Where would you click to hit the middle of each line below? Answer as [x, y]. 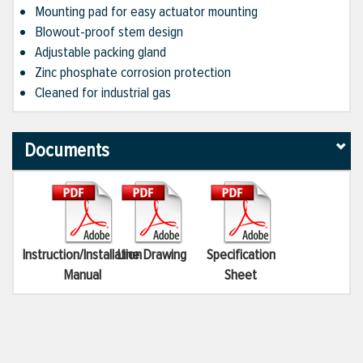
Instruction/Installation [82, 255]
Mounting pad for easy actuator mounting [146, 12]
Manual [82, 275]
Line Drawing [152, 255]
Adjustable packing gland [100, 52]
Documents [67, 151]
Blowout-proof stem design [109, 32]
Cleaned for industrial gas [103, 93]
